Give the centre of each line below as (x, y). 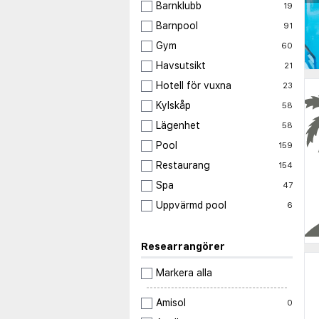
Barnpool (177, 26)
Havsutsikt (181, 66)
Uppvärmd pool (191, 205)
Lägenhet (178, 126)
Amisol (171, 303)
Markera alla (184, 273)
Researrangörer (183, 247)
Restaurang (183, 166)
